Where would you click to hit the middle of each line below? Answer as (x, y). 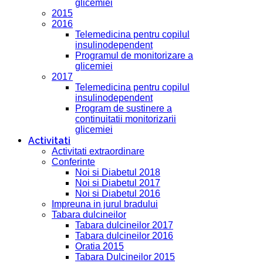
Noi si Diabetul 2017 (118, 183)
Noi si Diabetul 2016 (118, 193)
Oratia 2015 (100, 246)
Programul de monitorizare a (134, 55)
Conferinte (73, 161)
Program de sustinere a (124, 108)
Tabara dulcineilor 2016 (124, 235)
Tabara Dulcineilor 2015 (125, 257)
